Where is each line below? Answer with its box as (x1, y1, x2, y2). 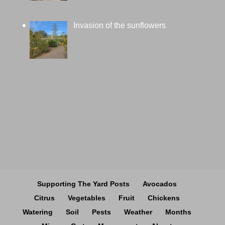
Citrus (34, 194, 55, 202)
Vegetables (67, 194, 105, 202)
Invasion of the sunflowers (73, 21, 166, 30)
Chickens (147, 194, 180, 202)
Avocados (142, 180, 177, 188)
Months (165, 208, 191, 216)
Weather (124, 208, 152, 216)
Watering (22, 208, 53, 216)
